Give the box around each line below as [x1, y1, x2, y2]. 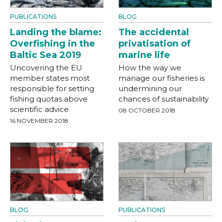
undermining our [118, 83, 182, 93]
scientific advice [10, 104, 69, 114]
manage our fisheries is [118, 73, 205, 83]
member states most [10, 73, 90, 83]
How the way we [118, 62, 181, 72]
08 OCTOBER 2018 [118, 106, 175, 114]
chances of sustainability [118, 94, 209, 104]
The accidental [118, 26, 189, 38]
